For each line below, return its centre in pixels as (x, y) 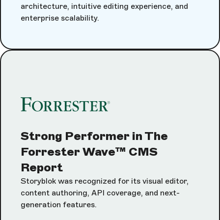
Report (42, 167)
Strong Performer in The (94, 136)
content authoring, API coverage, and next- (100, 192)
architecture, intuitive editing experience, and (104, 6)
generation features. (59, 204)
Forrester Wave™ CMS (89, 151)
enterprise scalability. (60, 18)
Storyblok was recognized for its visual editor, (105, 181)
